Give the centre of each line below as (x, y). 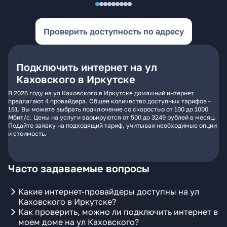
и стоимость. (27, 134)
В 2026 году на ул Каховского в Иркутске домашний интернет (101, 93)
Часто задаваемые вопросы (79, 168)
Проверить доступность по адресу (113, 31)
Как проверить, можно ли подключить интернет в (118, 212)
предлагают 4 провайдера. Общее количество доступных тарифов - (109, 101)
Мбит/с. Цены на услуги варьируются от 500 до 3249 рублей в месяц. (112, 117)
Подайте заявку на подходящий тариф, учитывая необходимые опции (112, 125)
